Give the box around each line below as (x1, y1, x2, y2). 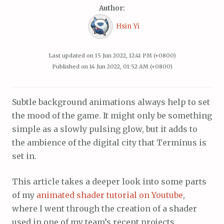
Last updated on (48, 51, 95, 59)
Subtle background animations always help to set (12, 97, 210, 107)
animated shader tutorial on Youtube (36, 190, 183, 200)
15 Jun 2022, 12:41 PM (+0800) (94, 51, 176, 59)
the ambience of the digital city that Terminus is (12, 137, 206, 148)
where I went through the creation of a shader (12, 203, 197, 214)
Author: (99, 4, 125, 12)
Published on (51, 62, 89, 70)
